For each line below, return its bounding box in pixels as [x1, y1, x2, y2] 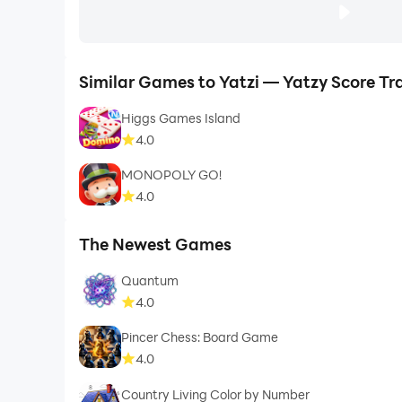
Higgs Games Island [121, 109, 241, 127]
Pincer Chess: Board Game [121, 328, 279, 346]
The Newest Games [78, 233, 232, 256]
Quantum [121, 272, 179, 290]
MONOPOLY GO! [121, 166, 223, 184]
